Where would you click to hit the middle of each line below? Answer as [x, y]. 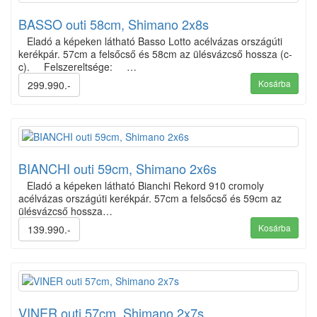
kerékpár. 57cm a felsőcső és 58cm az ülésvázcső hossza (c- [155, 53]
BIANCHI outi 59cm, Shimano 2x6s [117, 168]
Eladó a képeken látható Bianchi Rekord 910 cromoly [141, 185]
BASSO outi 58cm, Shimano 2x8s [114, 24]
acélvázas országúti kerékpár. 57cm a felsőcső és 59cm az [150, 198]
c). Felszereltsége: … [77, 66]
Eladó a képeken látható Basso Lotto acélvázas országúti [150, 41]
